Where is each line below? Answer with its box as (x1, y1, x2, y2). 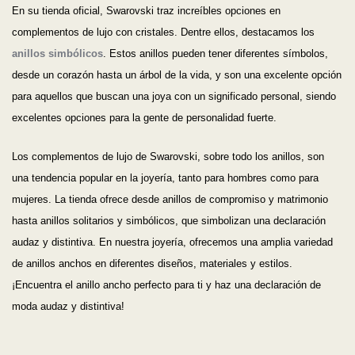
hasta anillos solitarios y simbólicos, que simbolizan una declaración (12, 215, 326, 227)
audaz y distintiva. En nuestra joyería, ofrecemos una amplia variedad (12, 236, 333, 249)
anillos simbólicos (12, 48, 103, 60)
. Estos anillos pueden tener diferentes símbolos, (103, 48, 328, 60)
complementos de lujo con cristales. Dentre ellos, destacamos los (12, 26, 315, 39)
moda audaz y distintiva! (12, 300, 124, 313)
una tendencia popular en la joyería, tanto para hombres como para (12, 172, 319, 185)
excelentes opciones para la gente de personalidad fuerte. (12, 112, 277, 124)
